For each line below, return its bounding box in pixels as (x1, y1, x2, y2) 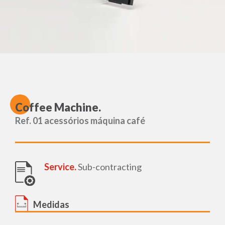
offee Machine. (23, 100, 101, 115)
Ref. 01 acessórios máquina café (15, 115, 145, 127)
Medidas (33, 198, 69, 210)
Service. (44, 161, 76, 173)
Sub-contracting (76, 161, 142, 173)
